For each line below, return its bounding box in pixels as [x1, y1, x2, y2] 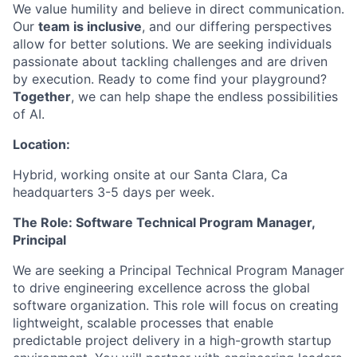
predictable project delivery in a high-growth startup [13, 331, 331, 348]
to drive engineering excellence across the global [13, 279, 310, 296]
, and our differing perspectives [142, 18, 331, 34]
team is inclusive [38, 18, 142, 34]
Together [13, 88, 71, 104]
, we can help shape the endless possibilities [71, 88, 338, 104]
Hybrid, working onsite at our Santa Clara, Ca [13, 166, 288, 182]
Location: [13, 135, 70, 152]
